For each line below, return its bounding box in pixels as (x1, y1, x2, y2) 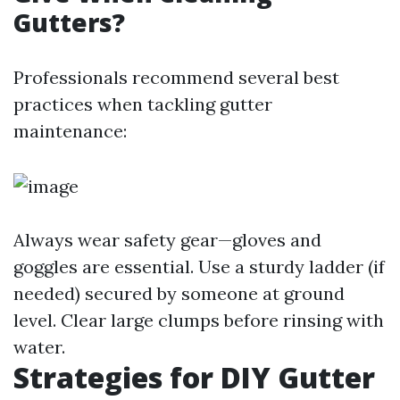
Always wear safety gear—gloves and (13, 229, 321, 251)
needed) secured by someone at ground (13, 282, 345, 304)
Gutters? (13, 5, 125, 39)
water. (13, 336, 65, 358)
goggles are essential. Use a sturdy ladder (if (13, 255, 385, 278)
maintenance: (13, 120, 127, 142)
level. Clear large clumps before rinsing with (13, 309, 384, 331)
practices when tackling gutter (13, 93, 272, 115)
